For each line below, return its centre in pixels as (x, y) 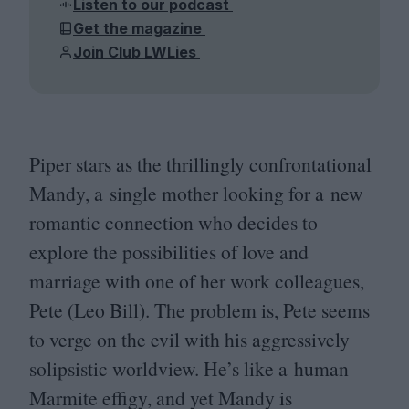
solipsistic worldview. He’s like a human (189, 369)
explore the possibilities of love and (169, 252)
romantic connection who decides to (173, 223)
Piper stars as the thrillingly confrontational (200, 164)
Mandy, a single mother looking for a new (196, 194)
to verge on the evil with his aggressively (189, 340)
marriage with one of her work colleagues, (197, 281)
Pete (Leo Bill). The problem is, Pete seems (199, 310)
